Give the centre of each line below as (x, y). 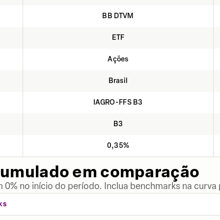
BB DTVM (118, 16)
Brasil (118, 81)
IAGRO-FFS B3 (118, 102)
